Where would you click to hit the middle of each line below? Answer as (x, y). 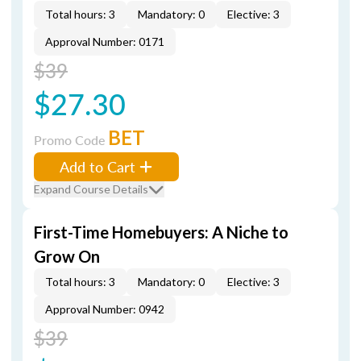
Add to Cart (98, 166)
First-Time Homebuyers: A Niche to (161, 232)
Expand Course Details (91, 189)
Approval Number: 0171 (105, 41)
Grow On (67, 256)
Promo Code (71, 140)
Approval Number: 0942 (105, 309)
